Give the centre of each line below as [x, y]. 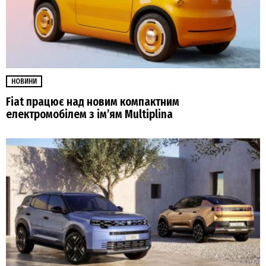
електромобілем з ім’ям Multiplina [89, 115]
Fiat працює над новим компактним [93, 102]
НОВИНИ [24, 82]
